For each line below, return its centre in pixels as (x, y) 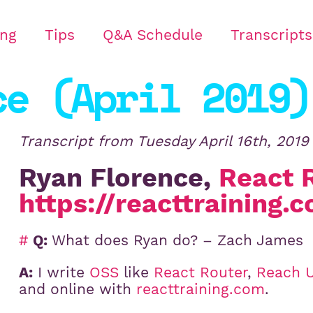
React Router (201, 273)
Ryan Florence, (119, 178)
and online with (78, 290)
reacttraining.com (201, 290)
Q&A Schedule (152, 35)
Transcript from (78, 141)
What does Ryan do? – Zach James (176, 241)
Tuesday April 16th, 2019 (223, 141)
